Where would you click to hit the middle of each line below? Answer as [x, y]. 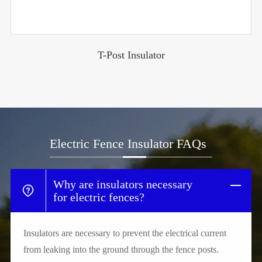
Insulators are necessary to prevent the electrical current [125, 233]
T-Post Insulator [131, 55]
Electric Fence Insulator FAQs [128, 144]
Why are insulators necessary [123, 185]
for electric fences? [99, 197]
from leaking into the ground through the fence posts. [121, 250]
